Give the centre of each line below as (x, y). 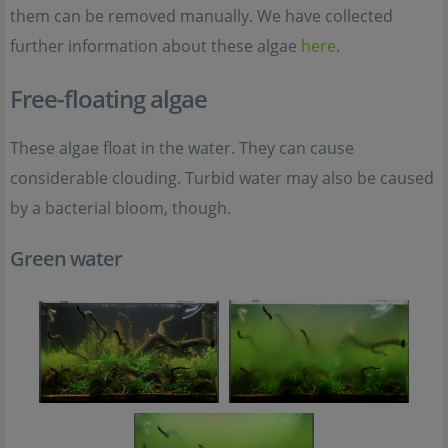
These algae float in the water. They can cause (182, 148)
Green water (66, 259)
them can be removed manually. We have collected (201, 16)
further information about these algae (155, 46)
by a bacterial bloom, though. (120, 208)
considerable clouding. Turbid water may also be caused (222, 178)
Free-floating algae (108, 99)
